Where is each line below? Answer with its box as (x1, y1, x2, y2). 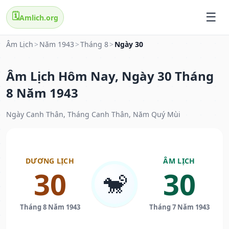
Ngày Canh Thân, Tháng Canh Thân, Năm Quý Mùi (6, 109, 180, 120)
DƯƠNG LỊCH (26, 156, 74, 166)
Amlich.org (19, 12, 58, 22)
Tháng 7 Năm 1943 (149, 202, 210, 212)
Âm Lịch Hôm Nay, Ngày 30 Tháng (6, 67, 214, 85)
